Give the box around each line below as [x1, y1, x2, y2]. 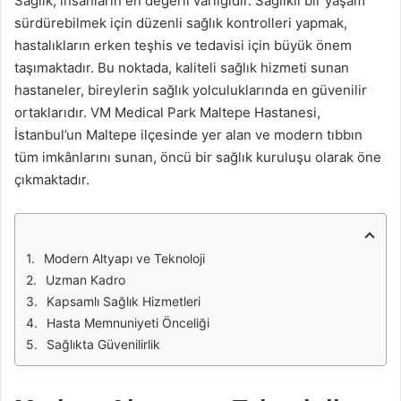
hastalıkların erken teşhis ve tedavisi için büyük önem [14, 37, 352, 54]
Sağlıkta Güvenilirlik [47, 337, 160, 352]
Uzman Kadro [46, 272, 125, 287]
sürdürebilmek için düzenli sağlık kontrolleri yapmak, [14, 14, 347, 31]
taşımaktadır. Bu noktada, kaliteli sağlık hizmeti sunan [14, 59, 349, 76]
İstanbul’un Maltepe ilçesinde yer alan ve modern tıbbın [14, 126, 363, 143]
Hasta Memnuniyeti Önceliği [47, 315, 209, 330]
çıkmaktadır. [14, 171, 90, 188]
